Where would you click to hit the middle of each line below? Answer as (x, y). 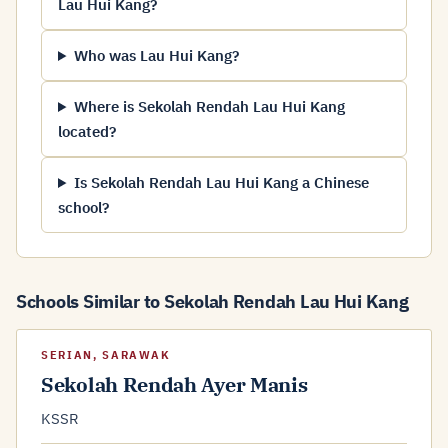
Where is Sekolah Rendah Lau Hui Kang (209, 106)
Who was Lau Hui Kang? (156, 55)
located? (87, 131)
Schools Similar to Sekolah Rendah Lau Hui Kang (212, 301)
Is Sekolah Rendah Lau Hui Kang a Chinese (221, 182)
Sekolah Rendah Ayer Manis (174, 384)
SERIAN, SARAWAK (106, 355)
